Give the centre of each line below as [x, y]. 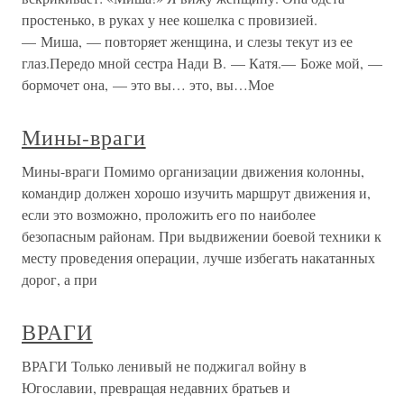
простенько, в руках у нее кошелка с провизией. [170, 20]
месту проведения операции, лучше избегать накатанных [198, 258]
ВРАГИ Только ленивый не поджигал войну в [164, 366]
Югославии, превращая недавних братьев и [156, 388]
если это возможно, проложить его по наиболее [169, 215]
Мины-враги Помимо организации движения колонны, [193, 171]
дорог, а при [60, 280]
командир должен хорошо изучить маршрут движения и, [196, 193]
